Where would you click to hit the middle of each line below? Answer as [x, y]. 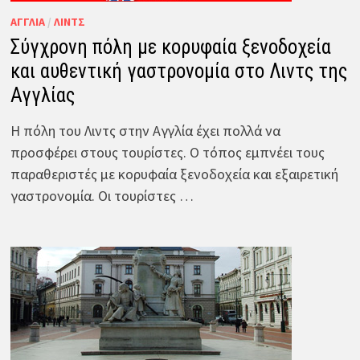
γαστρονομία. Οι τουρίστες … [102, 195]
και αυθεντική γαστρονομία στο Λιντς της [178, 71]
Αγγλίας [42, 95]
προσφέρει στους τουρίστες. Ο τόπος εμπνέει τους [167, 152]
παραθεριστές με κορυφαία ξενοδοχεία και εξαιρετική [174, 174]
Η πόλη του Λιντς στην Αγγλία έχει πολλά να [145, 130]
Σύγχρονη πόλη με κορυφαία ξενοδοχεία [170, 47]
